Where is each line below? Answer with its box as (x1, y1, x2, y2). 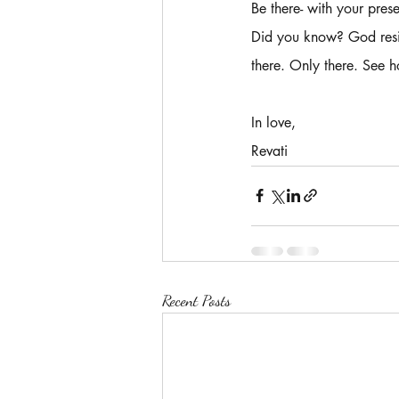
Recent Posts (162, 289, 231, 310)
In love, (251, 112, 296, 132)
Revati (251, 141, 292, 160)
